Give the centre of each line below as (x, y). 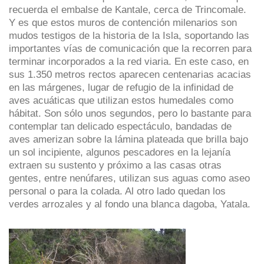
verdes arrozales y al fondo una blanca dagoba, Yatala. (130, 204)
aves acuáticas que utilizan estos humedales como (121, 100)
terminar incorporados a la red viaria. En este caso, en (129, 62)
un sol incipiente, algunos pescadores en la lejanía (120, 152)
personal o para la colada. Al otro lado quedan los (117, 191)
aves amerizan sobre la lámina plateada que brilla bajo (128, 139)
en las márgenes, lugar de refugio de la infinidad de (121, 88)
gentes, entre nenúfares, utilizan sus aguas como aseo (129, 178)
